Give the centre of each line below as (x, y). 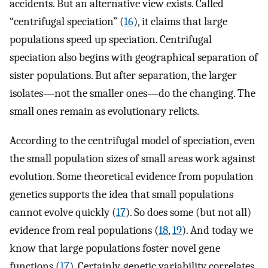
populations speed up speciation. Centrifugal (111, 39)
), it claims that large (180, 21)
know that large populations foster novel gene (115, 248)
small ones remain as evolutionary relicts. (104, 111)
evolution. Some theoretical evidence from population (132, 176)
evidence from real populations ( (84, 230)
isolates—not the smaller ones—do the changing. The (133, 93)
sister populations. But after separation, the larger (123, 75)
